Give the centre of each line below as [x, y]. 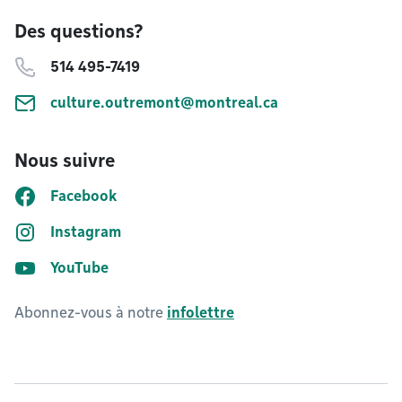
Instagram [86, 232]
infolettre [201, 313]
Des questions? [79, 31]
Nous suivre [65, 161]
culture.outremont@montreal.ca [164, 103]
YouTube [79, 268]
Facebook [83, 196]
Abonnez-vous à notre [91, 313]
